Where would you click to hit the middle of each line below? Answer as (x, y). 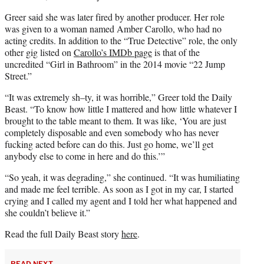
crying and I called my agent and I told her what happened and (121, 200)
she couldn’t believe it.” (47, 212)
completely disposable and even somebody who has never (112, 132)
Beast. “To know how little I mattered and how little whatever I (121, 108)
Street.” (18, 75)
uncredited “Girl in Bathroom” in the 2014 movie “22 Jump (115, 64)
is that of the (176, 52)
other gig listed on (39, 52)
